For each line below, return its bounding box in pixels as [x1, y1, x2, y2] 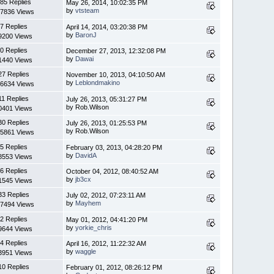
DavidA [75, 151, 97, 159]
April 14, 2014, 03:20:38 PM [66, 23, 148, 31]
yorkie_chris [75, 223, 113, 231]
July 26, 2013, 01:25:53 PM [66, 119, 147, 127]
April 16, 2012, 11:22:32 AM [66, 239, 147, 247]
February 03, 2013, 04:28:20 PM [66, 143, 163, 151]
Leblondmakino [75, 78, 120, 86]
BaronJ [75, 31, 97, 39]
